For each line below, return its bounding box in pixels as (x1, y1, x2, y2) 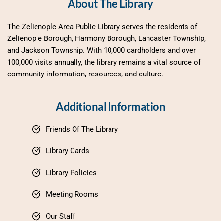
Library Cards (46, 146, 89, 155)
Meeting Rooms (46, 189, 98, 199)
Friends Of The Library (46, 124, 118, 134)
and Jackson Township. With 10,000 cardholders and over (7, 45, 196, 55)
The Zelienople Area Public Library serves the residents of (7, 22, 197, 31)
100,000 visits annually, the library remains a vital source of (7, 57, 201, 67)
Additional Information (56, 99, 165, 113)
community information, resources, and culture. (7, 69, 163, 78)
